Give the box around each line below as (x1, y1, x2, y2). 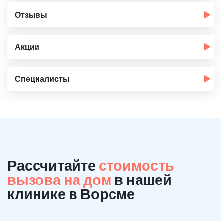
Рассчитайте (7, 156, 99, 174)
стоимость (99, 156, 174, 174)
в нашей (114, 171, 172, 188)
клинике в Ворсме (7, 185, 135, 202)
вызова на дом (7, 171, 114, 188)
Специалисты (15, 74, 70, 83)
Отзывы (15, 10, 47, 19)
